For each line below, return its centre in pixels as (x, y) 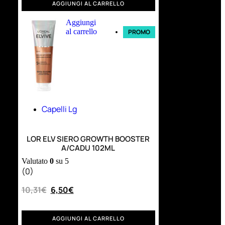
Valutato (35, 161)
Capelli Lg (59, 109)
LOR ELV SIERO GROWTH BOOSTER (88, 139)
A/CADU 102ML (88, 148)
